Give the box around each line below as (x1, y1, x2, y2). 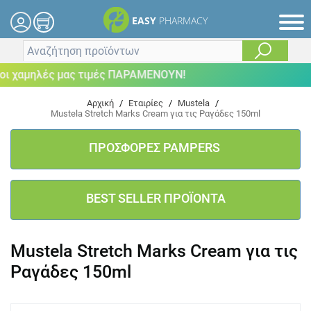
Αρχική (87, 98, 114, 108)
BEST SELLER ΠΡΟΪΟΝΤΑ (85, 191, 226, 205)
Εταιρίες (128, 98, 163, 108)
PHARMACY (159, 14, 208, 28)
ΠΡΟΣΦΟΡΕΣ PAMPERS (88, 140, 223, 155)
